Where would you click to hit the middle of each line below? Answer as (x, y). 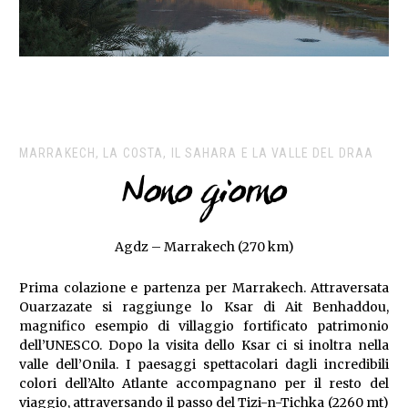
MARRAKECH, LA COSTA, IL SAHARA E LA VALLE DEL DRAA (196, 153)
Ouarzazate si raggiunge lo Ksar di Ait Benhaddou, (204, 306)
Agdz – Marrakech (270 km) (204, 246)
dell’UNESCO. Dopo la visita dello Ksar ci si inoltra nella (204, 345)
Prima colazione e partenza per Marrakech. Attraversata (204, 287)
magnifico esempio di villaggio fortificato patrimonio (204, 326)
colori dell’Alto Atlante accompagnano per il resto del (204, 383)
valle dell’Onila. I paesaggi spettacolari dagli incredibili (204, 364)
